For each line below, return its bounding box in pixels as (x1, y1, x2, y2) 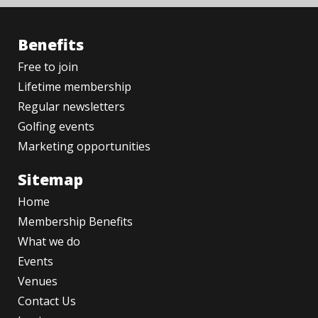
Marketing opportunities (18, 138, 150, 155)
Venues (18, 273, 57, 290)
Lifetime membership (18, 79, 131, 95)
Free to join (18, 59, 78, 75)
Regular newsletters (18, 99, 125, 115)
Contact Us (18, 293, 76, 309)
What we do (18, 234, 80, 250)
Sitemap (18, 169, 83, 190)
